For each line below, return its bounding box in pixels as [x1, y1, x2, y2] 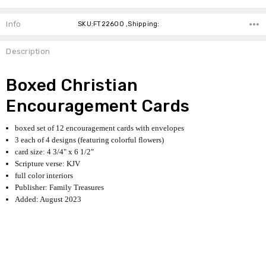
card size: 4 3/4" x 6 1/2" [15, 147, 94, 156]
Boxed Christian [6, 75, 138, 95]
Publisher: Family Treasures [15, 182, 104, 192]
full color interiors [15, 170, 74, 180]
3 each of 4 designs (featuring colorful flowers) [15, 135, 164, 144]
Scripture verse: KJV [15, 159, 81, 168]
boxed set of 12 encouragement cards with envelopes [15, 123, 185, 132]
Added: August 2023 [15, 194, 82, 204]
